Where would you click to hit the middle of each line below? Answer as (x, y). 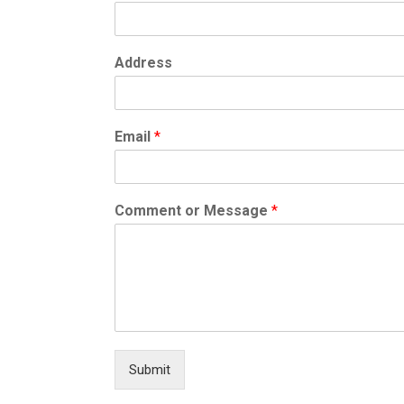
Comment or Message (193, 210)
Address (143, 62)
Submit (150, 369)
